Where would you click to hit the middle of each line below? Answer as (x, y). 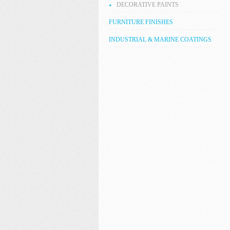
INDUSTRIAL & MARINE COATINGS (160, 40)
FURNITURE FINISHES (141, 22)
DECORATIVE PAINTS (148, 5)
